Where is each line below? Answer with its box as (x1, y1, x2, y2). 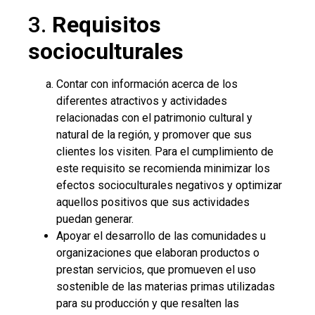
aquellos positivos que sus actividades (56, 195, 250, 209)
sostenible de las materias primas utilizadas (56, 279, 275, 293)
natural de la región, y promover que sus (56, 127, 252, 141)
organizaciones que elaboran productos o (56, 245, 259, 259)
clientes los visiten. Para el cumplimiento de (56, 144, 274, 158)
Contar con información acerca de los (56, 77, 238, 91)
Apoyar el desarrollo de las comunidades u (56, 229, 266, 243)
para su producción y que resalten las (56, 296, 239, 310)
